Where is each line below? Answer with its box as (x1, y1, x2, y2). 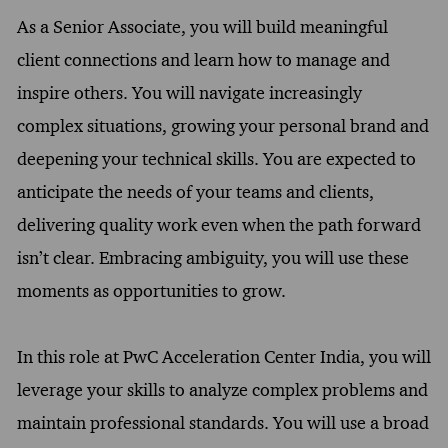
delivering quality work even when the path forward (16, 213, 421, 236)
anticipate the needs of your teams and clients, (16, 180, 374, 203)
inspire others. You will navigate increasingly (16, 81, 362, 104)
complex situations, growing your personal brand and (16, 114, 429, 137)
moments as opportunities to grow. (16, 279, 286, 302)
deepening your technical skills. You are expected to (16, 147, 416, 170)
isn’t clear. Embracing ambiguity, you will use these (16, 246, 409, 269)
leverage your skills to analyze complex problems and (16, 378, 428, 401)
